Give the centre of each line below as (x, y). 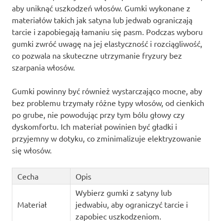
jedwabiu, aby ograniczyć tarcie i (131, 204)
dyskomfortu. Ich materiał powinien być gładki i (94, 127)
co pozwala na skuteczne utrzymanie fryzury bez (97, 55)
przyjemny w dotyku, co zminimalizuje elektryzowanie (107, 138)
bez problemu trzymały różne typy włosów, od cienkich (108, 103)
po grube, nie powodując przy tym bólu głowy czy (98, 115)
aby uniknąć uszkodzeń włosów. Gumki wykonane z (101, 8)
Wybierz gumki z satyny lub (123, 193)
